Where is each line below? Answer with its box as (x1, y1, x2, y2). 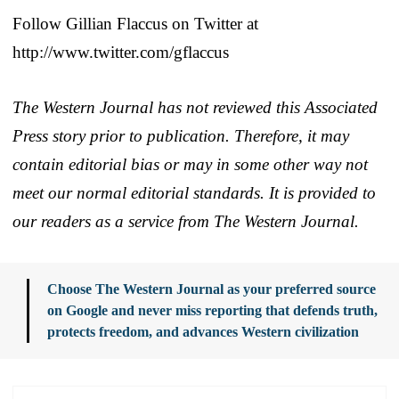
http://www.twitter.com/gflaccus (12, 42, 229, 61)
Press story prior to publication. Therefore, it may (12, 126, 349, 145)
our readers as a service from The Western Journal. (12, 211, 359, 231)
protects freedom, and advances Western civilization (47, 323, 359, 339)
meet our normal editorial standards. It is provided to (12, 183, 376, 202)
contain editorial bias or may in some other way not (12, 154, 368, 174)
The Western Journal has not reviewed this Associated (12, 97, 378, 117)
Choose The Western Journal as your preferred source (47, 281, 376, 297)
